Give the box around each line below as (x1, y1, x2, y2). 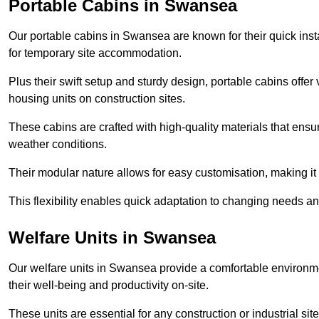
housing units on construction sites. (9, 93, 185, 105)
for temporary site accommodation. (9, 47, 182, 60)
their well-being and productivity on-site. (9, 279, 209, 292)
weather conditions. (9, 138, 107, 151)
